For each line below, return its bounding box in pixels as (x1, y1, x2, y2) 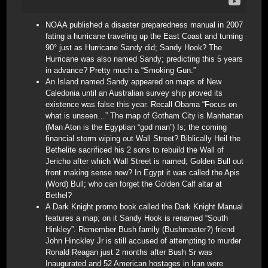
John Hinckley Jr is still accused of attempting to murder (45, 236, 241, 245)
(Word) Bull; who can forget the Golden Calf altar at (45, 179, 222, 188)
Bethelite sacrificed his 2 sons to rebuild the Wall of (45, 145, 224, 154)
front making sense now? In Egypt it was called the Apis (45, 167, 240, 177)
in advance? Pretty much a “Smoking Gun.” (45, 65, 196, 75)
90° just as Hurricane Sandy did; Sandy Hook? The (45, 42, 222, 52)
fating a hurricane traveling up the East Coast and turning (45, 31, 243, 41)
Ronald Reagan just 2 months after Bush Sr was (45, 247, 212, 257)
